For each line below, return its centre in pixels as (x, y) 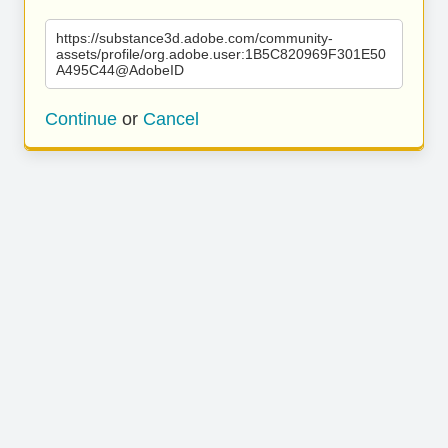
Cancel (171, 119)
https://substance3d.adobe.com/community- (194, 38)
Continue (81, 119)
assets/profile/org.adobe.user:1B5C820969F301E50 (221, 54)
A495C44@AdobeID (120, 70)
